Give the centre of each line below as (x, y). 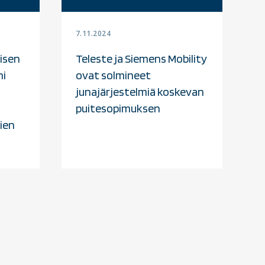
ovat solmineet (113, 75)
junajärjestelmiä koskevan (140, 91)
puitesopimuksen (118, 108)
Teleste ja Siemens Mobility (141, 58)
